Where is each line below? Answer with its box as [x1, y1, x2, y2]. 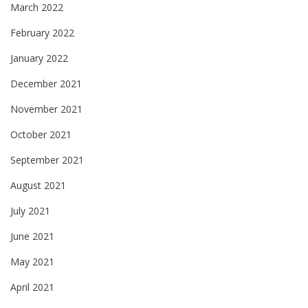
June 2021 [10, 229, 54, 243]
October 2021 [10, 127, 71, 141]
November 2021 [10, 102, 82, 115]
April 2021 [10, 280, 54, 294]
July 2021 [10, 203, 50, 217]
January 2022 [10, 51, 68, 65]
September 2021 [10, 153, 84, 166]
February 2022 [10, 25, 74, 39]
